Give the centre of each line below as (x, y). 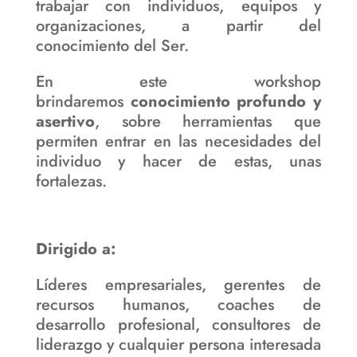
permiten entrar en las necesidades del (178, 141)
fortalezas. (71, 181)
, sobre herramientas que (208, 121)
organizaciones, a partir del (178, 25)
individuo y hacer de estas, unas (178, 161)
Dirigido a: (75, 249)
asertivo (65, 121)
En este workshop (178, 81)
